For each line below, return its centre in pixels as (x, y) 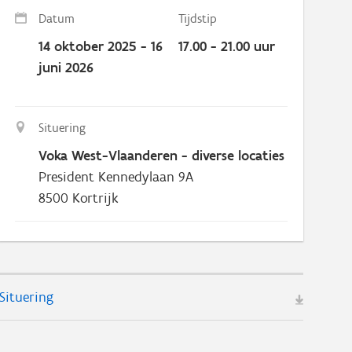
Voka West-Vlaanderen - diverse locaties (162, 156)
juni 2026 (66, 68)
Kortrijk (96, 198)
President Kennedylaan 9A (116, 177)
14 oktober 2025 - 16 (101, 46)
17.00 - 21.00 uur (227, 46)
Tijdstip (198, 18)
